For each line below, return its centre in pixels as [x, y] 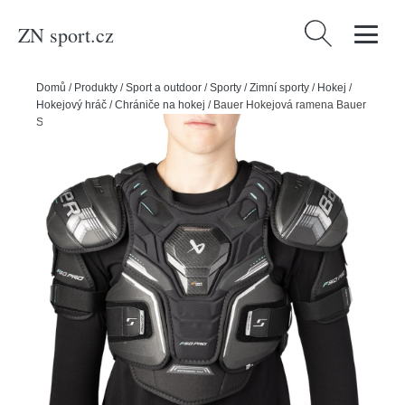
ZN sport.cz [66, 34]
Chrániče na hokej [160, 105]
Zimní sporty [279, 88]
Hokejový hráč [71, 105]
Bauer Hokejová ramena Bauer [290, 105]
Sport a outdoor [164, 88]
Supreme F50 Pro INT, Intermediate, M [130, 122]
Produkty [96, 88]
